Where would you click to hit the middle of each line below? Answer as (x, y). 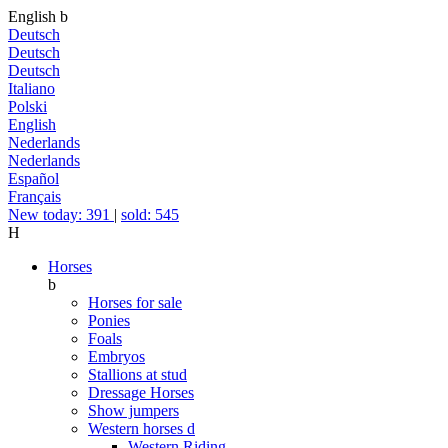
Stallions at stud (137, 374)
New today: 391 (61, 214)
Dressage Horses (141, 392)
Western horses (137, 428)
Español (33, 178)
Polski (27, 106)
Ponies (109, 320)
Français (34, 196)
